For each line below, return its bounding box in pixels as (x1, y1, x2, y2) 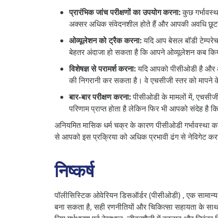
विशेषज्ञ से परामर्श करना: (69, 63, 136, 74)
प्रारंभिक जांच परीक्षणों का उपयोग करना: (69, 6, 181, 18)
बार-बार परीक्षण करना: (69, 91, 131, 102)
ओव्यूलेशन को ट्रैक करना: (69, 35, 142, 46)
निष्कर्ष (54, 158, 94, 182)
